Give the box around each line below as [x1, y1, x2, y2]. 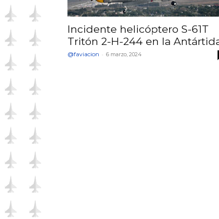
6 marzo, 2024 [106, 51, 142, 58]
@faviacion [67, 50, 99, 58]
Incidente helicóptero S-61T [67, 23, 209, 35]
